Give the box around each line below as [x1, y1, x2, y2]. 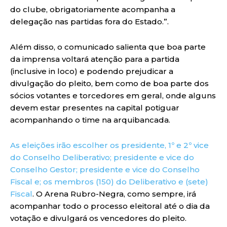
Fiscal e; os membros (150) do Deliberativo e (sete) [10, 176, 208, 186]
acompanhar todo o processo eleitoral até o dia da [10, 201, 210, 211]
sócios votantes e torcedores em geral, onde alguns [10, 90, 216, 100]
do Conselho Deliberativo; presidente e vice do [10, 152, 194, 162]
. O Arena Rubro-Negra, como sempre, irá [32, 188, 196, 199]
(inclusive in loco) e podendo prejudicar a [10, 66, 173, 76]
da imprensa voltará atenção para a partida [10, 54, 179, 64]
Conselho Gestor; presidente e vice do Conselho [10, 164, 200, 174]
